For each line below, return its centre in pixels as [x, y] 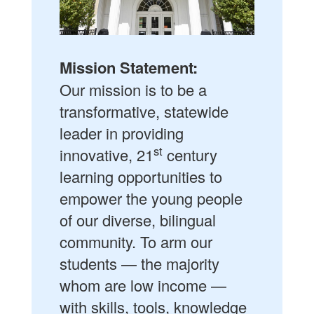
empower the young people [151, 198]
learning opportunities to [141, 176]
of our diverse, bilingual [138, 219]
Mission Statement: [129, 67]
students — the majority [139, 263]
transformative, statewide [144, 111]
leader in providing [122, 132]
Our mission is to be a [133, 89]
